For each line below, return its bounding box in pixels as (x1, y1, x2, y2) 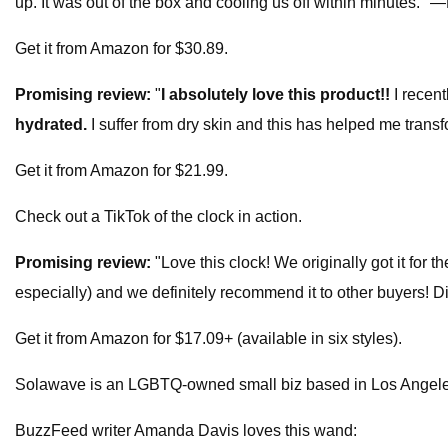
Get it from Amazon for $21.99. (15, 162, 228, 180)
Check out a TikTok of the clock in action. (15, 208, 302, 226)
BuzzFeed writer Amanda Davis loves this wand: (15, 422, 357, 440)
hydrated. (15, 116, 87, 134)
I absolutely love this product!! (161, 86, 394, 104)
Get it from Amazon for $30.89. (15, 40, 228, 58)
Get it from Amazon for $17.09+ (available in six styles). (15, 330, 402, 348)
